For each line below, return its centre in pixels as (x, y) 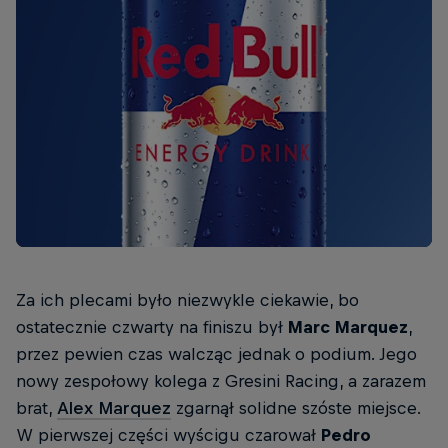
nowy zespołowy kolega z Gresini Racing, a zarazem (221, 381)
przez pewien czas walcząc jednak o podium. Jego (216, 354)
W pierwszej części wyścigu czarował (168, 435)
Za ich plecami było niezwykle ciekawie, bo (187, 300)
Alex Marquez (114, 408)
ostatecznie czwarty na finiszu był (152, 327)
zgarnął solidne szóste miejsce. (298, 408)
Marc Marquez (348, 327)
